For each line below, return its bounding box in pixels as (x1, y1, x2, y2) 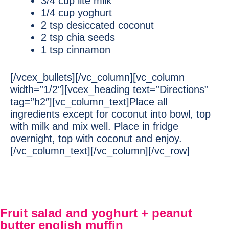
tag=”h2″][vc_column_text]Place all (10, 96, 167, 107)
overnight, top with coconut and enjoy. (10, 133, 182, 144)
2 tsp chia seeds (41, 32, 115, 43)
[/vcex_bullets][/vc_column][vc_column (10, 72, 185, 83)
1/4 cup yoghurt (41, 7, 112, 18)
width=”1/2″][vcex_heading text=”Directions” (10, 84, 208, 95)
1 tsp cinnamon (41, 44, 110, 55)
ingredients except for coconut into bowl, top (10, 108, 211, 120)
